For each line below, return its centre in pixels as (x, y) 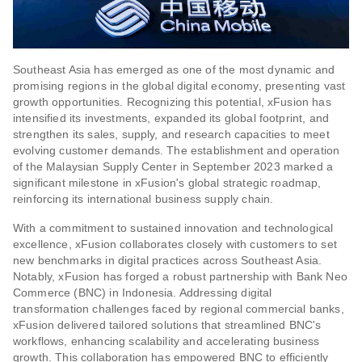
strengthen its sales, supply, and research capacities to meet (171, 134)
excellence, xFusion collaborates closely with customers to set (175, 244)
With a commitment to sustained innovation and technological (173, 227)
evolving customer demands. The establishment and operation (177, 150)
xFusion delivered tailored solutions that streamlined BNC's (167, 324)
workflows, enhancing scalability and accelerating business (166, 341)
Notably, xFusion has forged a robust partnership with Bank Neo (180, 276)
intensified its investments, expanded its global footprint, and (171, 118)
